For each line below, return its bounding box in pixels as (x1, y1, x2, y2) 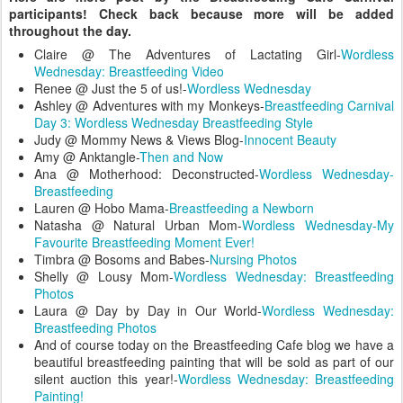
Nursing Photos (210, 249, 297, 268)
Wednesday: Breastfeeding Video (34, 61, 224, 80)
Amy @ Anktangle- (34, 147, 139, 166)
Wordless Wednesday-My (242, 215, 395, 234)
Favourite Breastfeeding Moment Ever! (34, 232, 255, 251)
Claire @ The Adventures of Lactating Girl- (34, 44, 341, 63)
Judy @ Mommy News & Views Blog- (34, 130, 244, 148)
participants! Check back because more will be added (9, 4, 394, 22)
